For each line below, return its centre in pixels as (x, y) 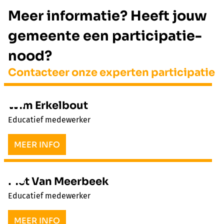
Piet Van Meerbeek (58, 182)
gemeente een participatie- (105, 36)
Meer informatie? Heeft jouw (107, 16)
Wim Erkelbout (48, 106)
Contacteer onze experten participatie (111, 73)
